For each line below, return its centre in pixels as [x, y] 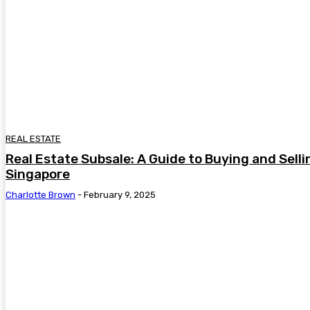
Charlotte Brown [40, 194]
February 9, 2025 [120, 194]
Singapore [38, 174]
